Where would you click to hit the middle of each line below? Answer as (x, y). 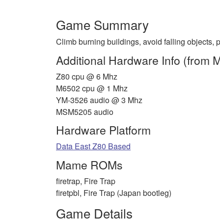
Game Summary (102, 25)
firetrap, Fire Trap (86, 181)
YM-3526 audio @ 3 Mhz (99, 100)
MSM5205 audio (85, 111)
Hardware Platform (103, 130)
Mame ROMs (89, 165)
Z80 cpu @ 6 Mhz (87, 76)
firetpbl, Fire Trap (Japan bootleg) (114, 192)
